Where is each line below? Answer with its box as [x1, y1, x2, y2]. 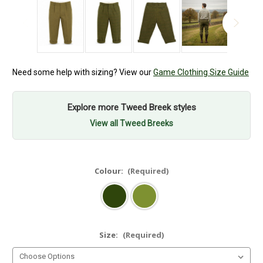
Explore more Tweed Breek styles [67, 102, 196, 113]
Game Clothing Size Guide [153, 68, 249, 77]
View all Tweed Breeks [90, 119, 173, 129]
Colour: [94, 166, 125, 177]
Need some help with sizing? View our [12, 68, 153, 77]
